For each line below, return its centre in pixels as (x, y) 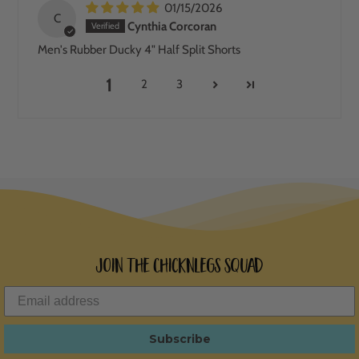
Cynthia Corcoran (172, 27)
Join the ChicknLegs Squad (179, 266)
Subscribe (179, 339)
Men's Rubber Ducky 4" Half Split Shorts (139, 49)
